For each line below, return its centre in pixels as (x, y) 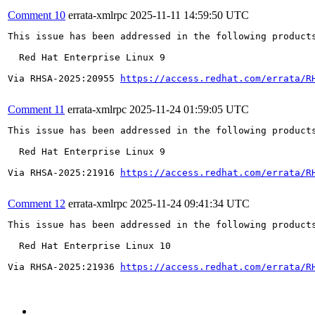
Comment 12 (37, 203)
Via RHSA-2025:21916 (64, 172)
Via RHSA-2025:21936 (64, 266)
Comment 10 (37, 15)
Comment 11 (36, 109)
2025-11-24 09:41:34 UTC (190, 203)
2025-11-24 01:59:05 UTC (189, 109)
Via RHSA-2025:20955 (64, 78)
